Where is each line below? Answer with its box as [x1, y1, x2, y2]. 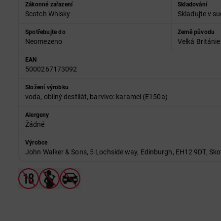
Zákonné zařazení [25, 1, 73, 8]
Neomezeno [25, 37, 62, 46]
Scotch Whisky [25, 10, 71, 18]
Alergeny [25, 111, 49, 119]
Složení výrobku [25, 84, 69, 91]
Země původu [178, 29, 215, 36]
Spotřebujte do [25, 29, 66, 36]
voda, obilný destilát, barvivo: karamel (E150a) [25, 93, 168, 101]
